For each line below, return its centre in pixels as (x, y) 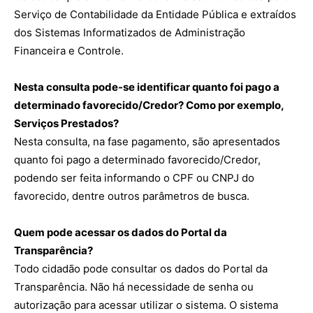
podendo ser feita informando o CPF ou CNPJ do (134, 178)
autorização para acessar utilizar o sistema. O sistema (146, 305)
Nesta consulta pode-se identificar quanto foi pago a (147, 87)
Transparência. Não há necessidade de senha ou (134, 287)
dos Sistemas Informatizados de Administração (130, 32)
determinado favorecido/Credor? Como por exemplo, (149, 105)
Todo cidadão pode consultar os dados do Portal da (141, 269)
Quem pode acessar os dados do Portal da (121, 232)
